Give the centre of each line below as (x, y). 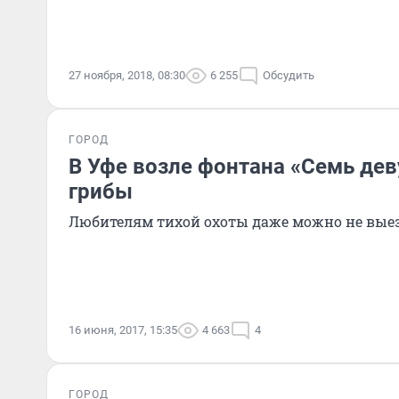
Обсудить (289, 75)
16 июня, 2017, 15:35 (123, 330)
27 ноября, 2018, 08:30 (127, 75)
